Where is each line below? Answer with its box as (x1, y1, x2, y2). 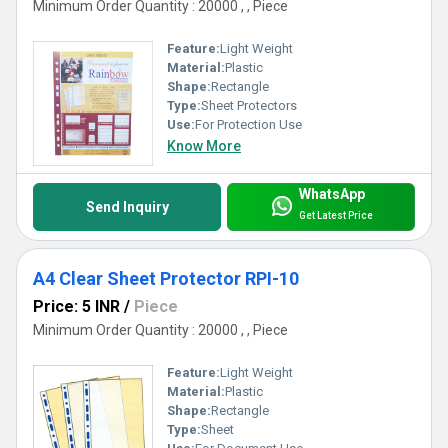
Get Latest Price (298, 209, 373, 221)
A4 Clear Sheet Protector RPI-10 (33, 268, 299, 290)
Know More (167, 138, 241, 155)
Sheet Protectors (201, 98, 297, 114)
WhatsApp (298, 185, 365, 202)
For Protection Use (195, 117, 302, 133)
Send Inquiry (85, 199, 169, 216)
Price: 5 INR (33, 297, 120, 317)
